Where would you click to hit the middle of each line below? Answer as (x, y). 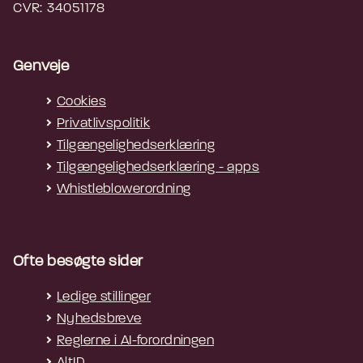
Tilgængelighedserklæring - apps (158, 168)
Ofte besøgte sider (78, 263)
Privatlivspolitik (104, 124)
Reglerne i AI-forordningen (136, 341)
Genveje (41, 67)
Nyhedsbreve (99, 319)
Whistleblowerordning (124, 190)
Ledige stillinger (104, 297)
